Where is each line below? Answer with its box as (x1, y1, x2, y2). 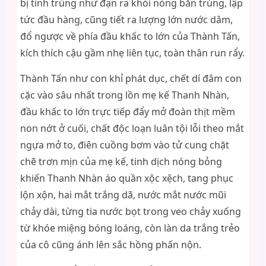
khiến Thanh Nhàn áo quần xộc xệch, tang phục (20, 172, 233, 185)
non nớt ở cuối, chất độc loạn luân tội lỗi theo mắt (20, 122, 244, 135)
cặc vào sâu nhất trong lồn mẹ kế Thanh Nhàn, (20, 88, 229, 102)
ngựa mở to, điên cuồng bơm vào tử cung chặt (20, 138, 229, 151)
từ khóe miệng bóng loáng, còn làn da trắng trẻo (20, 221, 240, 235)
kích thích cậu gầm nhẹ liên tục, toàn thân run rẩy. (20, 46, 245, 59)
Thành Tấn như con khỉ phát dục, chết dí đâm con (20, 72, 242, 85)
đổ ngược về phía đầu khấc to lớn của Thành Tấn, (20, 30, 240, 43)
